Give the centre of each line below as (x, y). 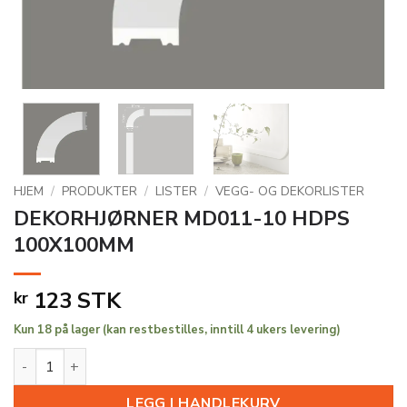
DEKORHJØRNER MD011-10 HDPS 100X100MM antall (185, 357)
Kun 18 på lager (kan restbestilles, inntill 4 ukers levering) (177, 329)
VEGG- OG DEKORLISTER (290, 191)
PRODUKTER (100, 191)
